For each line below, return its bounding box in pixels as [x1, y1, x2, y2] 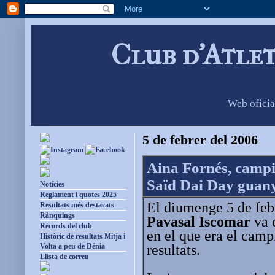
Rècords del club [40, 222, 92, 231]
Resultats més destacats [40, 201, 114, 210]
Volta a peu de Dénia [40, 242, 105, 251]
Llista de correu [40, 252, 89, 261]
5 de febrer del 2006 [142, 133, 258, 148]
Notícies [40, 180, 64, 189]
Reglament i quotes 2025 [40, 190, 117, 199]
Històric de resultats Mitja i [40, 232, 125, 241]
